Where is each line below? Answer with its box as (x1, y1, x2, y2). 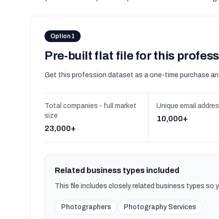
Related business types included (55, 166, 179, 175)
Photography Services (124, 203, 196, 211)
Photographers (61, 203, 111, 211)
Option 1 (50, 33, 75, 40)
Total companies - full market (44, 102, 136, 109)
